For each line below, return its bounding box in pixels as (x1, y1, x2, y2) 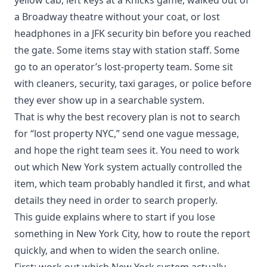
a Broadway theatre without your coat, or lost (14, 10, 220, 23)
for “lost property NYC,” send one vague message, (14, 126, 239, 140)
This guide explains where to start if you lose (14, 210, 215, 223)
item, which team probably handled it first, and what (14, 176, 250, 190)
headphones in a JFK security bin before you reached (14, 26, 251, 40)
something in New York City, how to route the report (14, 226, 250, 240)
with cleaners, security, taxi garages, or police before (14, 76, 252, 90)
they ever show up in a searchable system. (14, 93, 204, 107)
